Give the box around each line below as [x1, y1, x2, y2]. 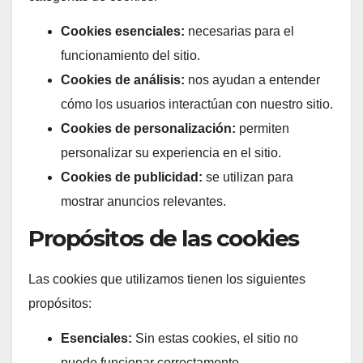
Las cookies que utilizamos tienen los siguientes [28, 272, 305, 287]
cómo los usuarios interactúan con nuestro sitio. [61, 96, 333, 111]
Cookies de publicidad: [61, 169, 203, 184]
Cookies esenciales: [61, 23, 185, 38]
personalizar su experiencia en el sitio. [61, 145, 281, 160]
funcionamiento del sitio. [61, 48, 200, 62]
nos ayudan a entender [185, 72, 320, 87]
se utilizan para [203, 169, 293, 184]
